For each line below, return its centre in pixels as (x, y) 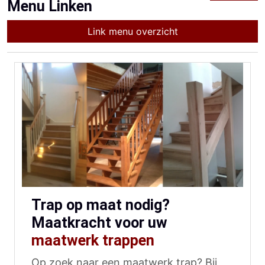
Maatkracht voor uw (99, 223)
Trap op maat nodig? (101, 205)
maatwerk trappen (93, 241)
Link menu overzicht (132, 31)
